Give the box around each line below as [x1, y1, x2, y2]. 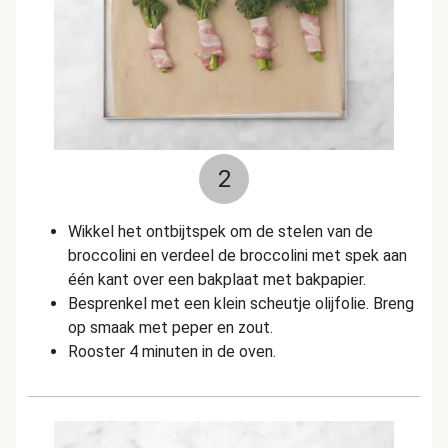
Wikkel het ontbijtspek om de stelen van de [68, 222, 373, 241]
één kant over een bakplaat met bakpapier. [68, 270, 366, 289]
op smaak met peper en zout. [68, 318, 273, 337]
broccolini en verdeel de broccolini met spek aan [68, 246, 407, 265]
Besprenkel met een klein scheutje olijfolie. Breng [68, 294, 414, 313]
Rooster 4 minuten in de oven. [68, 342, 276, 361]
